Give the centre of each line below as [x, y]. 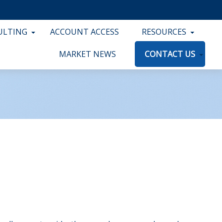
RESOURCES [164, 32]
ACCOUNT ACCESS [85, 32]
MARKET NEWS [88, 54]
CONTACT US [170, 54]
